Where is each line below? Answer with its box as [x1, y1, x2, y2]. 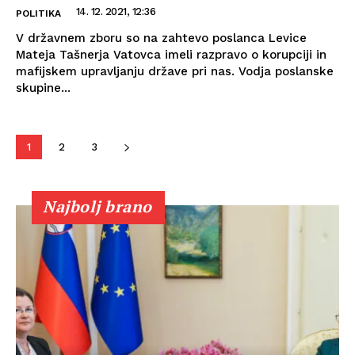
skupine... [16, 80, 71, 95]
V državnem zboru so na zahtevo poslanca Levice [16, 30, 307, 45]
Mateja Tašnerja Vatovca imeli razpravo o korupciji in [16, 47, 326, 62]
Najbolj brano [43, 195, 152, 217]
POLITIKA [16, 7, 61, 19]
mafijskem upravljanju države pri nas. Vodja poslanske [16, 63, 334, 78]
